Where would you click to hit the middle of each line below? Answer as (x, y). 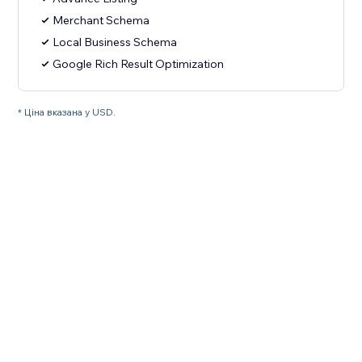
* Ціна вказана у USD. (67, 112)
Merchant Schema (101, 21)
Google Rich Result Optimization (139, 64)
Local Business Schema (115, 42)
